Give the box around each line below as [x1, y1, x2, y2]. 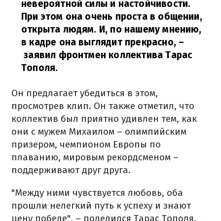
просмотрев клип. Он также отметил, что [11, 100, 194, 112]
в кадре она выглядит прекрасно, [21, 37, 176, 48]
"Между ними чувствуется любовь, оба [11, 187, 183, 199]
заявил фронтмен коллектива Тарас [21, 49, 192, 61]
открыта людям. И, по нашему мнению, [21, 24, 202, 36]
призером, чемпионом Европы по [11, 139, 161, 150]
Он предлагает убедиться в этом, [11, 87, 158, 99]
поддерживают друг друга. [11, 164, 131, 176]
